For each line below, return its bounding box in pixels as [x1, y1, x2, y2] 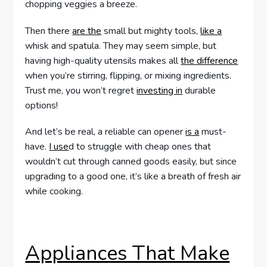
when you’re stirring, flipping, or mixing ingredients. [25, 69, 232, 82]
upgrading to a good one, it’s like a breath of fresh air [25, 169, 241, 183]
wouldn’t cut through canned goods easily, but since [25, 154, 237, 168]
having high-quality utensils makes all [25, 54, 181, 67]
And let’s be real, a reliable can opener [25, 125, 186, 138]
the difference [181, 54, 238, 67]
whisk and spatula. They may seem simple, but [25, 39, 217, 52]
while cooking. [25, 184, 83, 198]
